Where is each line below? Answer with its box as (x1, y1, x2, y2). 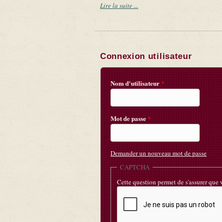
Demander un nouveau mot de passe (111, 149, 207, 158)
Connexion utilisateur (100, 52, 192, 61)
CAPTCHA (120, 163, 150, 172)
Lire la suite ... (100, 1, 138, 10)
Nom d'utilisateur (111, 78, 161, 88)
